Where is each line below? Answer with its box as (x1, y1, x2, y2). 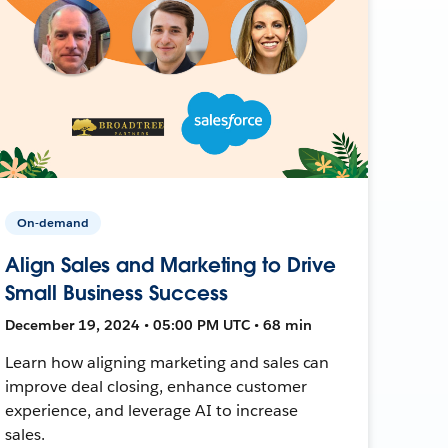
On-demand (17, 213, 90, 231)
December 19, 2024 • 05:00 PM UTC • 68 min (5, 315, 313, 334)
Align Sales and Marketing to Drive (5, 251, 336, 278)
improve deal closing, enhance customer (5, 375, 307, 397)
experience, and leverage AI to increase (5, 399, 298, 421)
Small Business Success (5, 279, 228, 306)
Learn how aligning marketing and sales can (5, 351, 330, 373)
